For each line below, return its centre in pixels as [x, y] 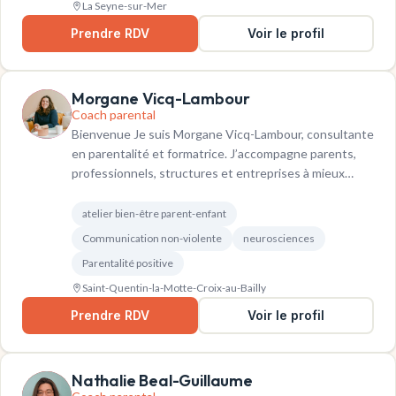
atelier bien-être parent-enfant [154, 214]
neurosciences [279, 239]
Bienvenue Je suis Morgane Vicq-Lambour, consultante [223, 134]
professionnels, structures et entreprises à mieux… [213, 173]
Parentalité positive [128, 263]
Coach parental [114, 115]
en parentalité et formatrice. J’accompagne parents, [214, 154]
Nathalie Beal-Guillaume [162, 381]
